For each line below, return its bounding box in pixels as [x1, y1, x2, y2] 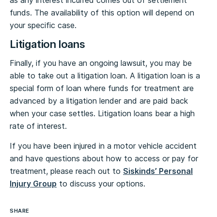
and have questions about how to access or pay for [10, 154, 198, 163]
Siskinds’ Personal [123, 166, 193, 176]
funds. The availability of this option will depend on [10, 8, 194, 17]
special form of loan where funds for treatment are [10, 83, 194, 93]
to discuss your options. [57, 179, 145, 188]
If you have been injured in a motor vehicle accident [10, 141, 197, 151]
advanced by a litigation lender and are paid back [10, 96, 188, 106]
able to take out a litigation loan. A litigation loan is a [10, 71, 200, 80]
